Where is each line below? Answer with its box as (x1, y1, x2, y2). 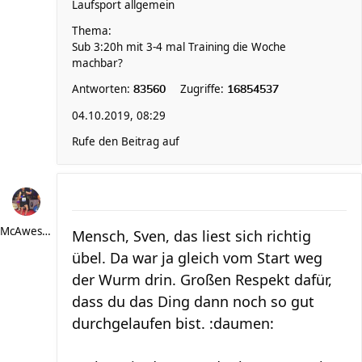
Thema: (72, 23, 112, 38)
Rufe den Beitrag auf (72, 134, 179, 149)
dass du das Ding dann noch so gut (72, 292, 314, 311)
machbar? (72, 56, 123, 70)
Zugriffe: (180, 82, 227, 96)
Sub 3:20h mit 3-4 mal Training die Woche (72, 40, 286, 54)
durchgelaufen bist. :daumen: (72, 314, 274, 333)
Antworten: (72, 82, 133, 96)
